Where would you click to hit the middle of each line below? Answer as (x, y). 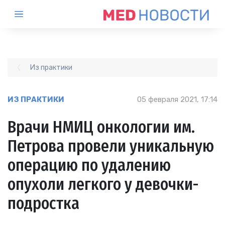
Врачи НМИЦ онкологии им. (101, 127)
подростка (43, 204)
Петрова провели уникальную (111, 146)
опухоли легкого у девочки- (103, 185)
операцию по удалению (89, 165)
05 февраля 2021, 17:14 (177, 99)
